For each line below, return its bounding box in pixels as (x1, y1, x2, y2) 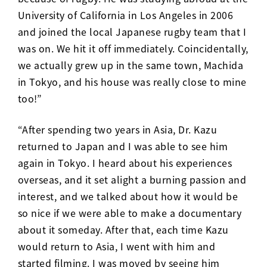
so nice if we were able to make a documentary (17, 205, 242, 220)
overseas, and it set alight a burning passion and (17, 172, 247, 187)
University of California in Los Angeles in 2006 (17, 7, 234, 22)
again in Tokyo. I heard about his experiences (17, 155, 232, 170)
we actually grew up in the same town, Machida (17, 57, 244, 72)
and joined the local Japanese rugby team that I (17, 24, 247, 39)
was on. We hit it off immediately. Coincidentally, (17, 41, 249, 55)
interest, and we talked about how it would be (17, 188, 238, 203)
